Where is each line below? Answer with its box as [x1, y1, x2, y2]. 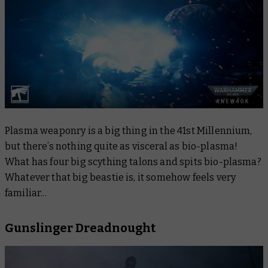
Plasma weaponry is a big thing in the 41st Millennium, [5, 125, 252, 137]
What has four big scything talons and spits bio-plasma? [5, 156, 261, 168]
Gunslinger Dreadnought [5, 221, 156, 236]
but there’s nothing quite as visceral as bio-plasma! [5, 141, 238, 153]
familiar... [5, 187, 48, 199]
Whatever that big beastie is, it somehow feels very [5, 172, 236, 184]
